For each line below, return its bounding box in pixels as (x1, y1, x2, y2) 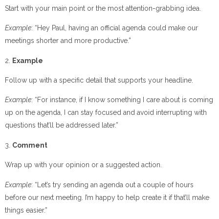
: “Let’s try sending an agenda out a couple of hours (31, 180, 194, 189)
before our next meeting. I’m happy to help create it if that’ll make (5, 193, 209, 201)
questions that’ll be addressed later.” (5, 121, 118, 130)
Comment (12, 141, 47, 149)
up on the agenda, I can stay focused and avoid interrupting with (5, 109, 207, 117)
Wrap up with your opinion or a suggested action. (5, 161, 162, 169)
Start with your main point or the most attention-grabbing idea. (5, 4, 201, 12)
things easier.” (5, 206, 47, 214)
